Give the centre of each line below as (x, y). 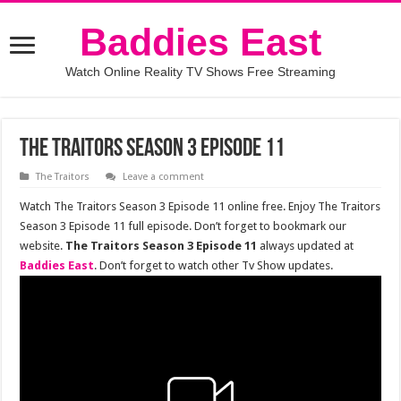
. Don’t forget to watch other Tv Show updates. (214, 265)
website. (43, 246)
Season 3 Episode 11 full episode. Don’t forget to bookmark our (183, 226)
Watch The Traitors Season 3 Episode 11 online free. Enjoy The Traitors (200, 206)
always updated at (306, 246)
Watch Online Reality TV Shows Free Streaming (200, 72)
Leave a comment (164, 177)
